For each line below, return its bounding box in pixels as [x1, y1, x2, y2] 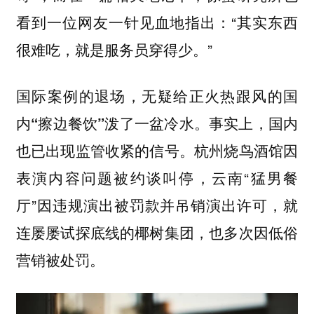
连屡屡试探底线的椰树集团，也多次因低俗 [15, 221, 299, 243]
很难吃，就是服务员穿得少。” [15, 38, 212, 60]
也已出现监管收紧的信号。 [15, 140, 195, 161]
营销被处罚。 [15, 249, 104, 271]
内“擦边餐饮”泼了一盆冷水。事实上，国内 [15, 113, 299, 134]
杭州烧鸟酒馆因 [194, 139, 299, 161]
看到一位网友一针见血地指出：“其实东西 [15, 11, 299, 32]
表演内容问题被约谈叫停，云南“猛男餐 [15, 167, 299, 189]
